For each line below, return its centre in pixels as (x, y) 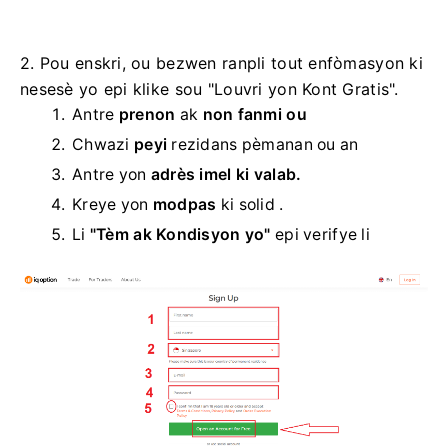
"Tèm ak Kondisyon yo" (180, 234)
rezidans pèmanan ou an (263, 144)
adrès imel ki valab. (226, 174)
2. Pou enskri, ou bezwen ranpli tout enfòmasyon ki (221, 62)
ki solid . (250, 204)
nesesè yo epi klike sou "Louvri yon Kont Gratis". (209, 88)
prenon (147, 114)
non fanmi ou (254, 114)
